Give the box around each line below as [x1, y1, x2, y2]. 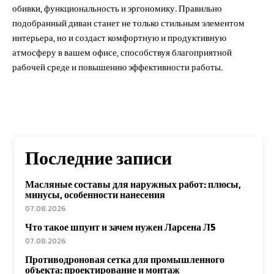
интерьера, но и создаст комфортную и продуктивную [12, 30, 226, 45]
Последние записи [25, 144, 172, 172]
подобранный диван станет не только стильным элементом [12, 15, 245, 30]
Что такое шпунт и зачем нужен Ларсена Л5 [25, 219, 216, 234]
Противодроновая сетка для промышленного [25, 251, 224, 267]
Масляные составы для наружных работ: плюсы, [25, 176, 241, 191]
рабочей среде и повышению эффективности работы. [12, 59, 223, 74]
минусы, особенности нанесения [25, 187, 165, 202]
